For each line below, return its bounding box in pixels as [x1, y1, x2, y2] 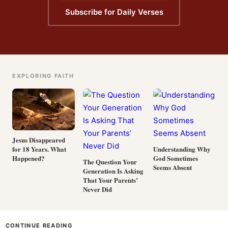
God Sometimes [153, 153, 198, 163]
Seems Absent [153, 162, 192, 172]
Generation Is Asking [82, 166, 144, 176]
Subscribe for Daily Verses [65, 7, 163, 17]
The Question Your [82, 157, 137, 166]
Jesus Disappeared [12, 134, 65, 145]
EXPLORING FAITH [12, 72, 74, 79]
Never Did [82, 184, 112, 194]
